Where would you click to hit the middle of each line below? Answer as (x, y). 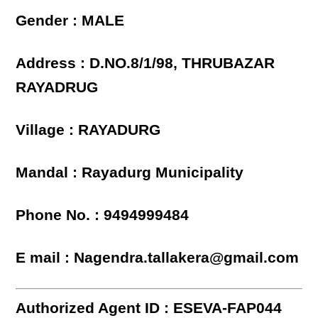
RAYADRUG (57, 87)
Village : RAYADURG (88, 130)
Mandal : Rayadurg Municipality (130, 172)
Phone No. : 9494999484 (103, 215)
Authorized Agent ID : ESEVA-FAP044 (149, 308)
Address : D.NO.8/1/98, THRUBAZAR (146, 63)
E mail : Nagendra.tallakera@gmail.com (158, 258)
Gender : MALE (70, 21)
